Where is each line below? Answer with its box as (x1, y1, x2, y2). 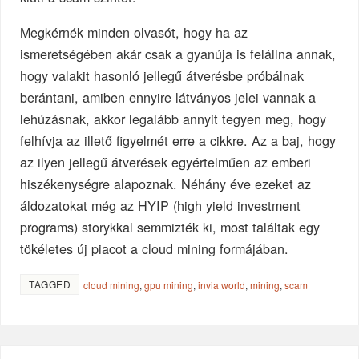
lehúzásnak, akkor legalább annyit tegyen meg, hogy (20, 109, 327, 129)
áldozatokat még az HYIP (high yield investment (20, 196, 301, 216)
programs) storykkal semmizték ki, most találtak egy (20, 217, 321, 237)
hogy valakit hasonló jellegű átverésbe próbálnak (20, 66, 305, 86)
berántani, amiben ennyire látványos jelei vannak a (20, 87, 317, 107)
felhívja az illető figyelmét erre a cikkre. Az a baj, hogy (20, 131, 337, 151)
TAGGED (29, 277, 71, 292)
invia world (198, 278, 246, 292)
